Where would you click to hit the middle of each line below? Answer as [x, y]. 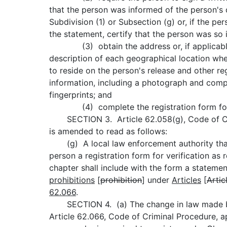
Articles [186, 180]
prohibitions [72, 180]
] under [157, 180]
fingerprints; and [81, 95]
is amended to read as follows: [108, 131]
